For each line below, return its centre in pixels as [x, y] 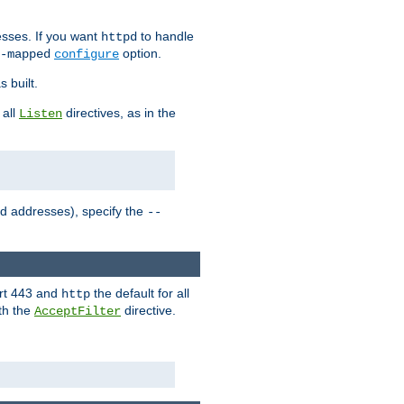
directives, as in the [119, 113]
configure [87, 55]
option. [140, 54]
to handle [165, 37]
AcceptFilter [78, 311]
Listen [41, 114]
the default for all [140, 293]
